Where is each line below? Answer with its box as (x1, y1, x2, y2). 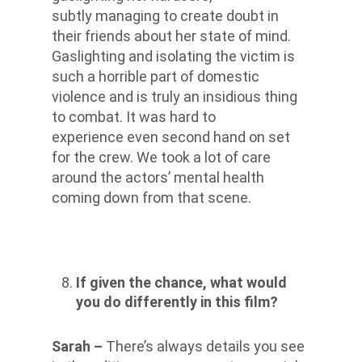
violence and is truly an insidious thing (52, 87, 297, 105)
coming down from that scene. (52, 188, 251, 206)
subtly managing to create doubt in (52, 6, 279, 24)
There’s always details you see (106, 337, 305, 355)
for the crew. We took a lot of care (52, 148, 271, 166)
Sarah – (52, 337, 106, 355)
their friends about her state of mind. (52, 27, 291, 44)
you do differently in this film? (76, 293, 278, 310)
